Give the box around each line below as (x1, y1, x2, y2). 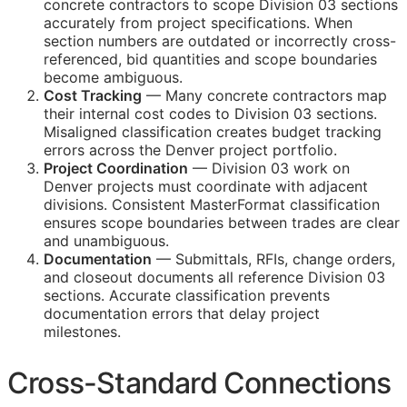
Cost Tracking (44, 86, 142, 105)
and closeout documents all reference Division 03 (44, 268, 385, 287)
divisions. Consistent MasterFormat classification (44, 195, 380, 214)
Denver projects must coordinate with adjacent (44, 177, 368, 196)
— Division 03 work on (188, 159, 350, 178)
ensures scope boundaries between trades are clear (44, 213, 400, 233)
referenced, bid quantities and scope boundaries (44, 50, 377, 69)
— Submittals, (152, 250, 256, 269)
